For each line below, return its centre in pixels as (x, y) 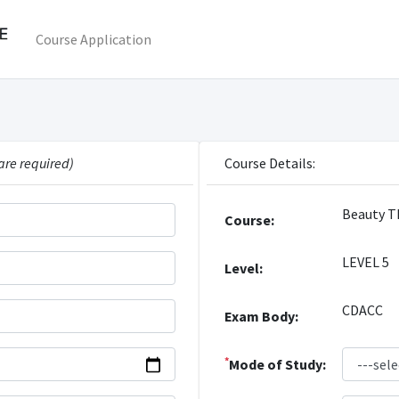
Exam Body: (261, 316)
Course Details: (269, 163)
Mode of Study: (277, 364)
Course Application (94, 39)
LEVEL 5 (366, 262)
